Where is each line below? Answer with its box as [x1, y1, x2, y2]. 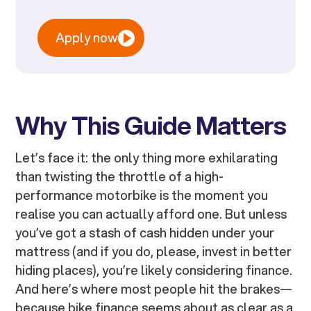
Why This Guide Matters [15, 107, 287, 144]
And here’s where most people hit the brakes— [15, 280, 293, 299]
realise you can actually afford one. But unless [15, 205, 287, 224]
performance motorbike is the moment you [15, 186, 269, 205]
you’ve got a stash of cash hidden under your [15, 224, 275, 242]
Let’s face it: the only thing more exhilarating [15, 149, 278, 167]
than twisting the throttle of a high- [15, 167, 224, 186]
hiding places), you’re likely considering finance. [15, 261, 293, 280]
